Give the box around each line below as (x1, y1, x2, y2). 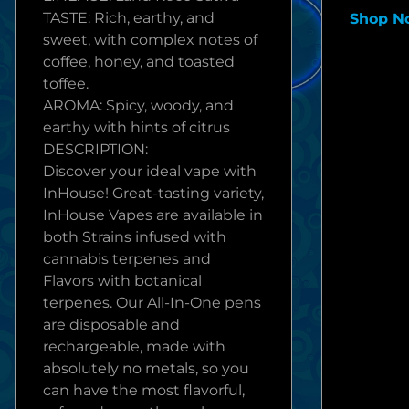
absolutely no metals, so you (43, 360, 249, 377)
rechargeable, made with (43, 338, 225, 355)
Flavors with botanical (43, 272, 202, 289)
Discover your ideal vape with (43, 163, 257, 180)
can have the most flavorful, (43, 382, 245, 399)
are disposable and (43, 316, 180, 333)
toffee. (43, 75, 89, 92)
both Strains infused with (43, 228, 226, 246)
